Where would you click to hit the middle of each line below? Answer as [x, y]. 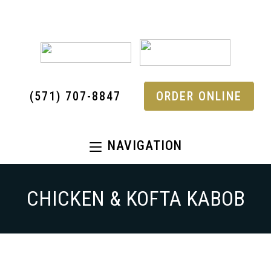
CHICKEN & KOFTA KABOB [135, 198]
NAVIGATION [145, 145]
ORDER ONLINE [199, 96]
